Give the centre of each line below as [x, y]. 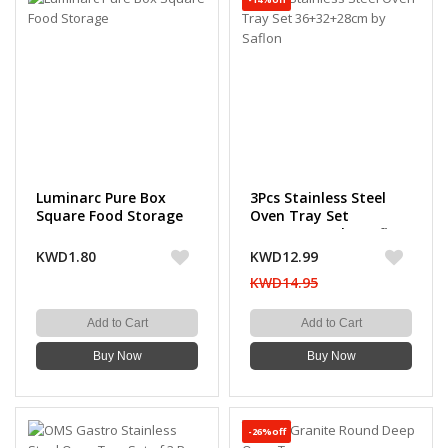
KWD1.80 [66, 256]
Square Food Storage [109, 215]
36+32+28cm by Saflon [328, 233]
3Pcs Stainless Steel [318, 197]
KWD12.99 [284, 256]
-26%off [266, 432]
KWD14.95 [284, 282]
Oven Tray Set [299, 215]
